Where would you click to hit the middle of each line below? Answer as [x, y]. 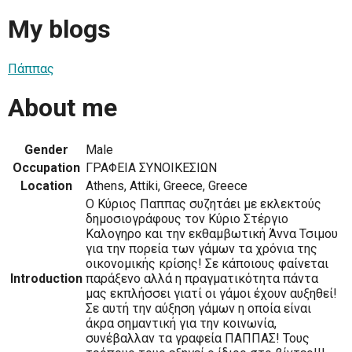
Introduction [46, 278]
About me [62, 108]
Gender [46, 149]
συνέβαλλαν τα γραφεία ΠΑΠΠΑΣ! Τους [198, 338]
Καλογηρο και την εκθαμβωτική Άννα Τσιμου [212, 233]
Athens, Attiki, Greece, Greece [167, 185]
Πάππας [31, 68]
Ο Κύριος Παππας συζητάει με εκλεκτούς [203, 203]
